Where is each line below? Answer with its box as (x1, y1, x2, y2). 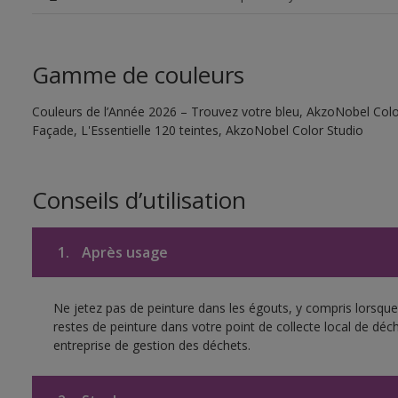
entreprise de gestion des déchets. (52, 337, 251, 354)
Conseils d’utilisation (31, 184, 246, 216)
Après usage (77, 243, 168, 262)
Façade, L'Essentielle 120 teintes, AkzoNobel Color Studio (31, 122, 363, 139)
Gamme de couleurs (31, 59, 244, 91)
